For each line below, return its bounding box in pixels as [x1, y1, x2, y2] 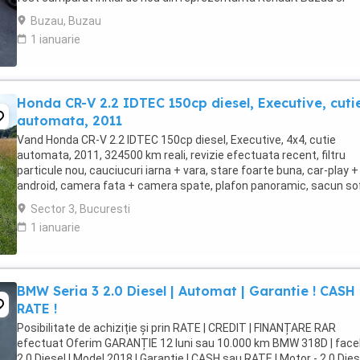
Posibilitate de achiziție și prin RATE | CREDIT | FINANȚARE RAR [17, 321, 336, 334]
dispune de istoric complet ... [17, 6, 164, 19]
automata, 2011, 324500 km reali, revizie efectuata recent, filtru [17, 149, 346, 162]
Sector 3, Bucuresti [31, 202, 130, 215]
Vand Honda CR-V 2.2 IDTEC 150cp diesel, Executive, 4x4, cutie [17, 133, 336, 146]
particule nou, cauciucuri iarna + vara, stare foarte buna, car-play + [17, 164, 358, 177]
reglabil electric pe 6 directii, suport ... [17, 194, 207, 207]
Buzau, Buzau [31, 14, 101, 27]
